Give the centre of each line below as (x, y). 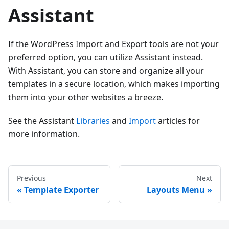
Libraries (93, 121)
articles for (178, 121)
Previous (31, 178)
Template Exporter (61, 190)
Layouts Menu (176, 190)
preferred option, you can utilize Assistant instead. (106, 58)
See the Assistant (42, 121)
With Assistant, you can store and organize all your (106, 71)
